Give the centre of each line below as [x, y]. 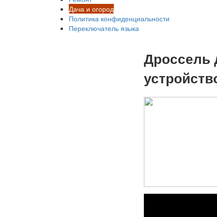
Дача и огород [91, 9]
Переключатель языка [104, 28]
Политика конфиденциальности [119, 18]
